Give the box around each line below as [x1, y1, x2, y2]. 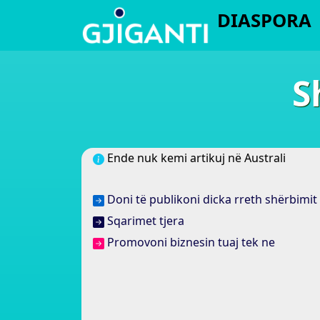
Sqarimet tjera [104, 213, 184, 229]
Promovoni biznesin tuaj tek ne [104, 234, 275, 251]
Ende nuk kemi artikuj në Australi [104, 150, 286, 166]
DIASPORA [217, 7, 312, 33]
